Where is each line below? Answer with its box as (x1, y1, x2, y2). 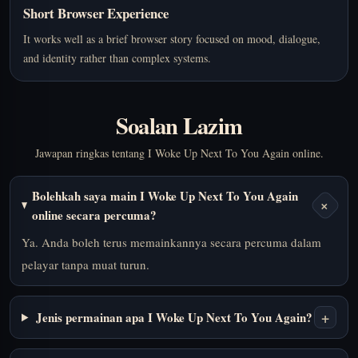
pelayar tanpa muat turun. (22, 257, 149, 273)
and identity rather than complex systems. (23, 50, 211, 66)
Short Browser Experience (23, 3, 169, 24)
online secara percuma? (32, 206, 157, 225)
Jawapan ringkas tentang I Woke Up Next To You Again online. (34, 145, 324, 161)
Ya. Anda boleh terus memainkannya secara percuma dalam (22, 234, 321, 251)
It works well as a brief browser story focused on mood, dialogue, (23, 31, 320, 47)
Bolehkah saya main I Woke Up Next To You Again (32, 187, 299, 205)
